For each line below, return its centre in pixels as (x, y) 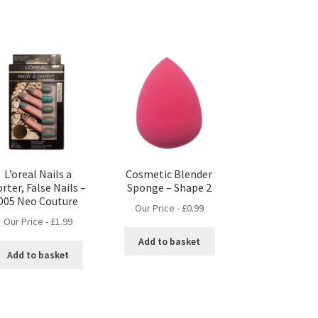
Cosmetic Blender (169, 174)
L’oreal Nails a (38, 174)
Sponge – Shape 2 (169, 187)
